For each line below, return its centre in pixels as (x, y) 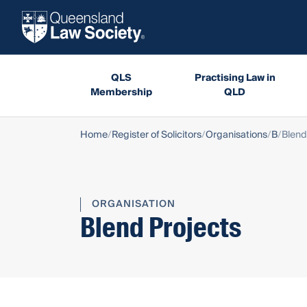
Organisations (236, 135)
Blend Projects (161, 228)
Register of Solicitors (157, 135)
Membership (121, 92)
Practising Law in (235, 78)
